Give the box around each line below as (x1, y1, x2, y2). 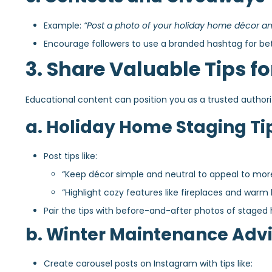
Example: (44, 19, 84, 32)
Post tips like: (44, 150, 97, 163)
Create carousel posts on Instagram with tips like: (44, 257, 253, 270)
